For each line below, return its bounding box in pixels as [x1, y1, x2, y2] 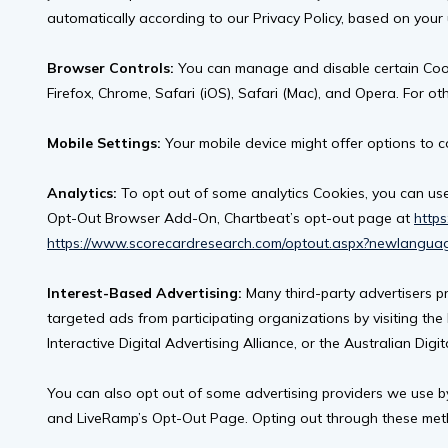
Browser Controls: [47, 59, 178, 78]
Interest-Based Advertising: [47, 284, 242, 303]
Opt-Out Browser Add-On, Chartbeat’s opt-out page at [47, 209, 414, 228]
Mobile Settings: [47, 134, 161, 153]
